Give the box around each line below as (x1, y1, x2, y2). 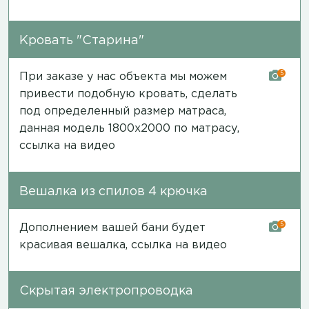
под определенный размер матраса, (19, 106, 226, 117)
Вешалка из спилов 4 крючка (19, 186, 208, 197)
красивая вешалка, (19, 239, 131, 250)
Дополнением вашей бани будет (19, 222, 206, 233)
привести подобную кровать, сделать (19, 88, 237, 99)
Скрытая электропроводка (19, 285, 193, 297)
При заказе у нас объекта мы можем (19, 71, 227, 82)
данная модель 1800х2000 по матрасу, (19, 123, 239, 134)
